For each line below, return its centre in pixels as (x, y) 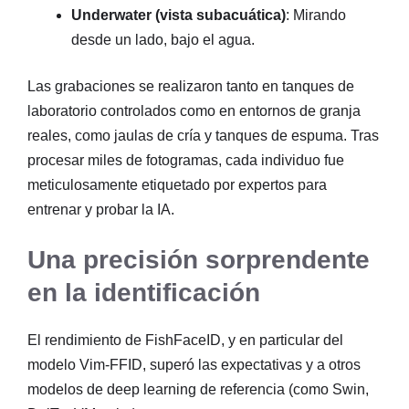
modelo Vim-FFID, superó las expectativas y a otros (194, 365)
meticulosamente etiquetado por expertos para (177, 185)
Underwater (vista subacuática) (178, 16)
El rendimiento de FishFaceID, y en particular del (185, 341)
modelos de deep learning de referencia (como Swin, (198, 390)
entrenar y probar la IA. (101, 210)
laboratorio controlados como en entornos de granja (194, 111)
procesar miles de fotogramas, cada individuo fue (186, 161)
